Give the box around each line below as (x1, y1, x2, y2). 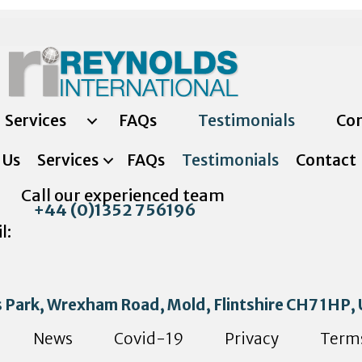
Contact (295, 150, 356, 170)
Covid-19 (114, 329, 183, 348)
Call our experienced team (21, 185, 225, 205)
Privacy (225, 329, 279, 348)
